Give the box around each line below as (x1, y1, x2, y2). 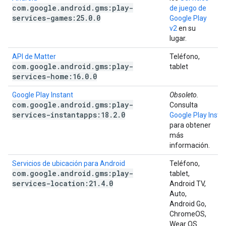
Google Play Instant (12, 91, 73, 99)
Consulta (169, 101, 198, 109)
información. (169, 141, 210, 149)
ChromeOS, (169, 210, 206, 218)
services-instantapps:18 (12, 110, 109, 120)
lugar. (169, 34, 187, 42)
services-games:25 (12, 13, 84, 23)
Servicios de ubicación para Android (12, 159, 125, 167)
